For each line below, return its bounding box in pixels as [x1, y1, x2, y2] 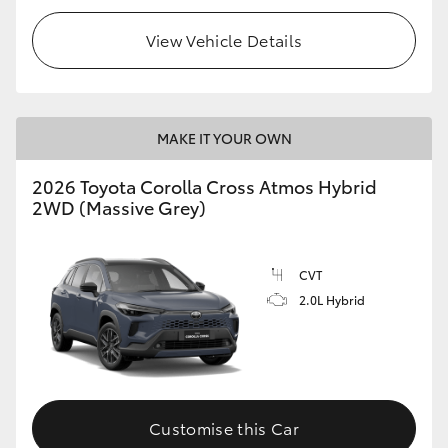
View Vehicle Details [145, 27, 303, 51]
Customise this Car [149, 416, 299, 440]
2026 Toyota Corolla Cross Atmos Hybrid [32, 172, 377, 199]
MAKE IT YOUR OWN [156, 127, 292, 148]
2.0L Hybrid [299, 290, 365, 308]
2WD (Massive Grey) [32, 193, 206, 220]
